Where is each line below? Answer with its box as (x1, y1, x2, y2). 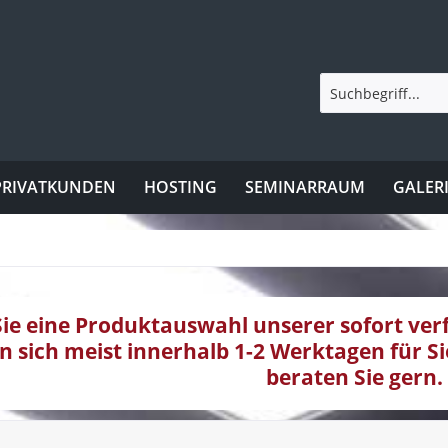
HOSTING (144, 176, 217, 198)
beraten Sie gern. (265, 362, 443, 391)
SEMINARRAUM (245, 176, 365, 198)
